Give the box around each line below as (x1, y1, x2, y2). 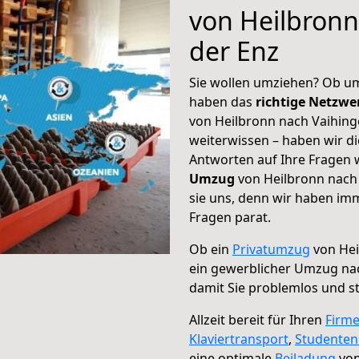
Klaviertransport (189, 330, 288, 348)
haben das (189, 93, 256, 111)
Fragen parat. (189, 208, 271, 226)
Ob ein (189, 240, 232, 258)
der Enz (189, 34, 279, 68)
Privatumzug (232, 240, 310, 258)
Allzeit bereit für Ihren (189, 311, 325, 329)
